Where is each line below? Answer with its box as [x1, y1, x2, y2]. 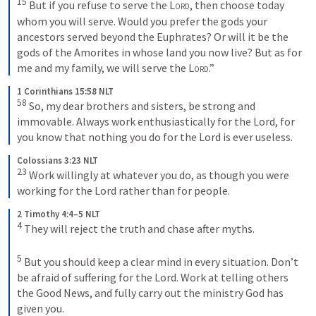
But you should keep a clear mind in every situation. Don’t [22, 254, 298, 269]
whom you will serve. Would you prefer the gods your [17, 13, 267, 28]
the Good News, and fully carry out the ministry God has [17, 285, 284, 300]
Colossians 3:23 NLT [17, 154, 98, 166]
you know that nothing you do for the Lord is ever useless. [17, 129, 293, 144]
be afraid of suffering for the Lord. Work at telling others [17, 269, 288, 284]
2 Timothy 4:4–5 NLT [17, 208, 100, 221]
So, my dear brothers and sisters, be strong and [27, 98, 255, 113]
